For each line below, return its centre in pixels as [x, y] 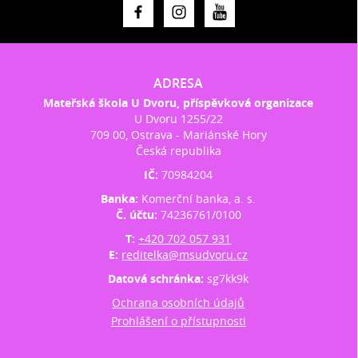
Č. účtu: [138, 214]
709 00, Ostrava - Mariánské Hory [178, 134]
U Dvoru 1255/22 [178, 118]
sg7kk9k [228, 278]
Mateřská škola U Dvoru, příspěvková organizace [179, 102]
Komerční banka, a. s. [199, 198]
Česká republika [178, 150]
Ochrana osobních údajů [179, 302]
